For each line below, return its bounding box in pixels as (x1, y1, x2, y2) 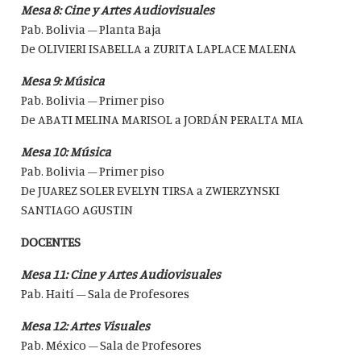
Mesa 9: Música (21, 73, 105, 89)
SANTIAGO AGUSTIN (21, 201, 134, 218)
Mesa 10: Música (21, 143, 114, 160)
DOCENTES (21, 234, 81, 251)
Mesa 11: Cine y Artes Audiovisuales (21, 266, 222, 283)
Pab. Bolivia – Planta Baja (21, 21, 162, 38)
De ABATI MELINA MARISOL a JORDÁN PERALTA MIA (21, 111, 305, 128)
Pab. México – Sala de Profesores (21, 337, 202, 354)
